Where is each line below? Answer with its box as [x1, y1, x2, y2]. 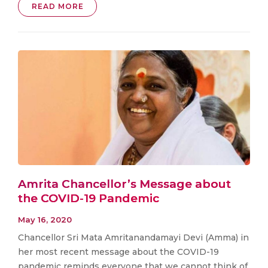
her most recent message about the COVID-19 [18, 246, 219, 257]
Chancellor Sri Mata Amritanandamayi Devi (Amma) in [18, 232, 249, 243]
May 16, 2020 [18, 214, 72, 224]
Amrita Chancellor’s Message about [18, 177, 231, 191]
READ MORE [31, 2, 84, 11]
